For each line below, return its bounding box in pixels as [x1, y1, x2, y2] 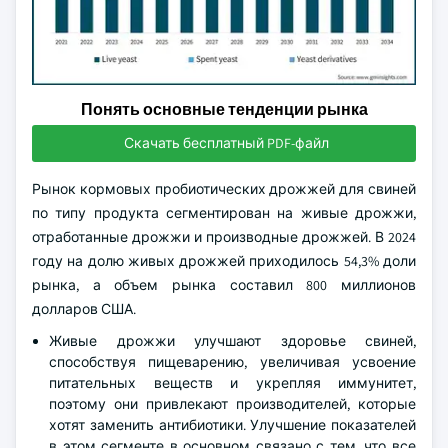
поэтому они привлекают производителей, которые [49, 395, 416, 413]
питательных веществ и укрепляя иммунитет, [49, 374, 416, 392]
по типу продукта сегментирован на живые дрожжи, [32, 204, 416, 222]
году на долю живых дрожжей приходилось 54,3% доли [32, 252, 416, 270]
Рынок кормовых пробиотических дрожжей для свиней [32, 180, 416, 198]
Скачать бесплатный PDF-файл [123, 134, 329, 152]
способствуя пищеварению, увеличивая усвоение [49, 353, 416, 371]
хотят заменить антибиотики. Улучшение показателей [49, 416, 416, 434]
